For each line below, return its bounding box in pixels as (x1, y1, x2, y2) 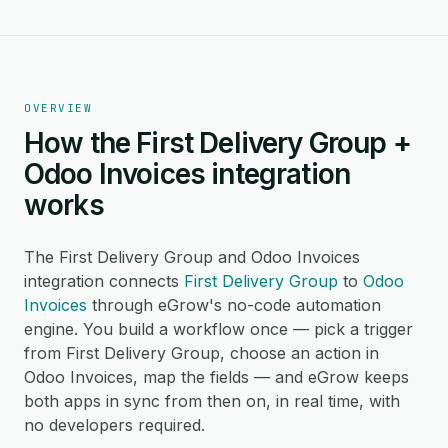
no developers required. (24, 415, 205, 435)
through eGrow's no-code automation (87, 295, 381, 315)
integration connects (24, 271, 184, 291)
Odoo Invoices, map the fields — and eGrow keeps (24, 367, 409, 387)
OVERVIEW (24, 101, 93, 115)
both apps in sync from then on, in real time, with (24, 391, 400, 411)
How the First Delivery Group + (24, 126, 411, 160)
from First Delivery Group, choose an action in (24, 343, 379, 363)
